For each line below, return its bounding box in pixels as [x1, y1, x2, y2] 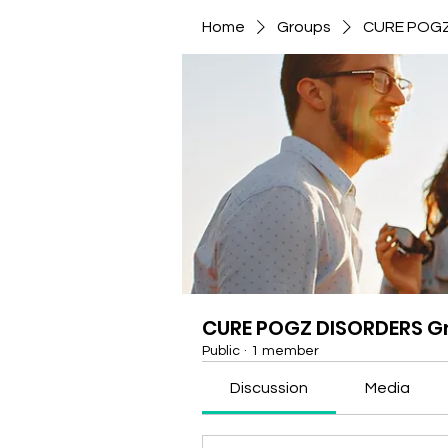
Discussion [230, 380, 309, 396]
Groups [277, 19, 331, 35]
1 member [251, 344, 319, 358]
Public [202, 344, 240, 358]
